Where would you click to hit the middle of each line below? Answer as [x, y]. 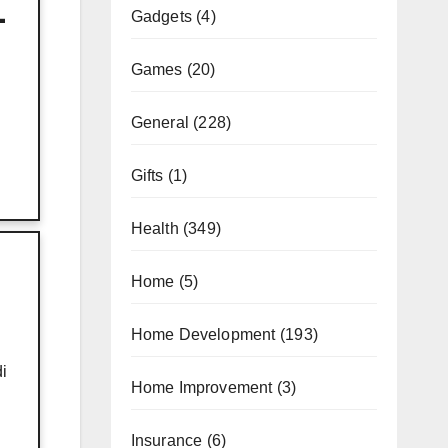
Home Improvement [201, 387]
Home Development [203, 334]
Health [154, 228]
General [159, 122]
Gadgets [161, 16]
